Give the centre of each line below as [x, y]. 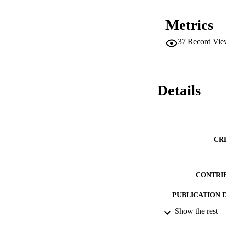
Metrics [189, 25]
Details [179, 91]
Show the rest [196, 211]
